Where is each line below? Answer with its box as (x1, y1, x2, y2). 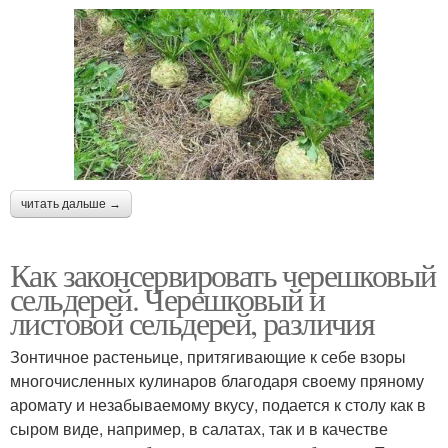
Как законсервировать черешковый (10, 253, 436, 297)
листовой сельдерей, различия (10, 301, 375, 345)
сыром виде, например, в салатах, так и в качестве (10, 417, 388, 441)
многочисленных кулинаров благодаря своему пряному (10, 369, 424, 393)
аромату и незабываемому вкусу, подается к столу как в (10, 393, 426, 417)
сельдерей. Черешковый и (10, 277, 325, 321)
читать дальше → (21, 197, 121, 212)
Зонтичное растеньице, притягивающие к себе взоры (10, 345, 406, 369)
